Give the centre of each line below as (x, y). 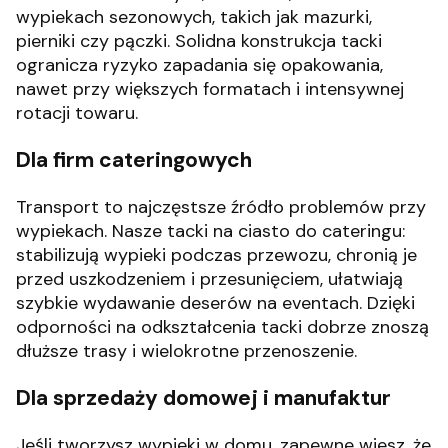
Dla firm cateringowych (134, 159)
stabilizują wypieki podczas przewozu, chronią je (216, 255)
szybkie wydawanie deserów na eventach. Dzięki (215, 303)
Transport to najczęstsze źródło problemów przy (221, 207)
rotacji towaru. (77, 112)
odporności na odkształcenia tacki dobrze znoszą (222, 327)
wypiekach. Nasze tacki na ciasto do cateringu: (210, 231)
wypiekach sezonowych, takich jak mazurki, (194, 16)
